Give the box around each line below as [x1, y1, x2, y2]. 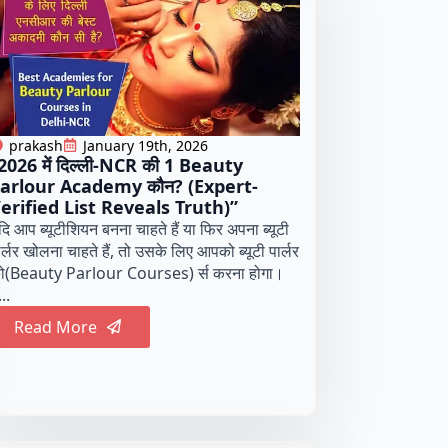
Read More [13, 315, 97, 338]
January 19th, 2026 [82, 135, 208, 155]
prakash [8, 135, 63, 155]
